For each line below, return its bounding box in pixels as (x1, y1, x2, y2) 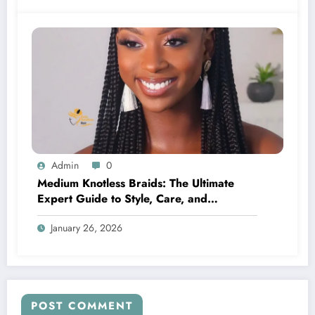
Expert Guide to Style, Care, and (37, 191, 207, 207)
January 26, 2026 (51, 221, 122, 236)
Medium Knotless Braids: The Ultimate (37, 175, 234, 192)
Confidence (37, 206, 96, 223)
